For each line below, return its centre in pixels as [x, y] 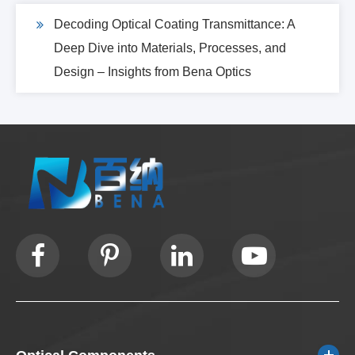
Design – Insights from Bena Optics [153, 71]
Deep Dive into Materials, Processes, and [170, 48]
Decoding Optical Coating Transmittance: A [175, 24]
